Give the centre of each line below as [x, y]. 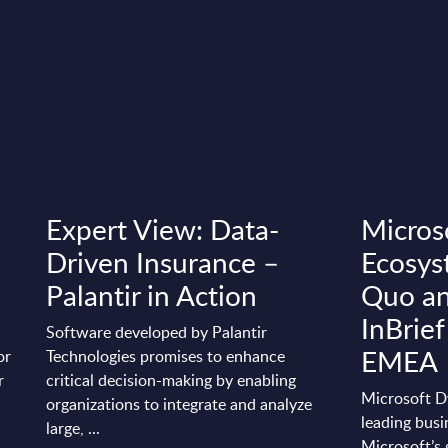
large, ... [73, 428]
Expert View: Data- [163, 229]
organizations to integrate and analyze [179, 404]
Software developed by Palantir [157, 332]
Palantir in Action [152, 295]
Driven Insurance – [163, 262]
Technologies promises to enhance [166, 356]
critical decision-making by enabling [171, 380]
